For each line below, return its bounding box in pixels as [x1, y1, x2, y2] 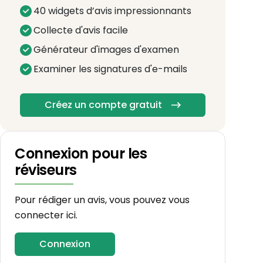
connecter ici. [15, 208, 77, 222]
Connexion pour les [15, 143, 147, 163]
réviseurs [15, 160, 77, 180]
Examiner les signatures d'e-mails [33, 62, 187, 76]
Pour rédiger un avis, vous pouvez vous [15, 193, 190, 207]
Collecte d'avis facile [33, 23, 128, 37]
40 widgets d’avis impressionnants [33, 4, 191, 18]
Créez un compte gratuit [45, 97, 162, 112]
